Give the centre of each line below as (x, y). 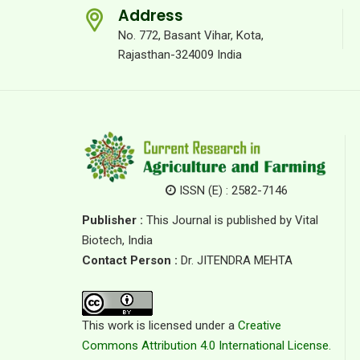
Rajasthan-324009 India (180, 55)
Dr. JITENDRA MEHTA (235, 260)
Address (151, 16)
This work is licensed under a (160, 325)
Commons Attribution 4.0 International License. (207, 346)
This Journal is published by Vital (231, 220)
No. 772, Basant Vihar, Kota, (191, 35)
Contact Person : (130, 260)
